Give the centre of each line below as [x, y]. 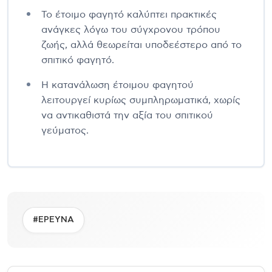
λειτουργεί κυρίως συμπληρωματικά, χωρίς [141, 100]
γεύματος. [65, 130]
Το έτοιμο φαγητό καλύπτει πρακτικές [129, 14]
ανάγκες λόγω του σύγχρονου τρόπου [131, 29]
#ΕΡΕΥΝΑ [53, 219]
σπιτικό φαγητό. [78, 60]
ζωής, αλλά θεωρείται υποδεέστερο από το [141, 45]
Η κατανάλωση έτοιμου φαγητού [117, 85]
